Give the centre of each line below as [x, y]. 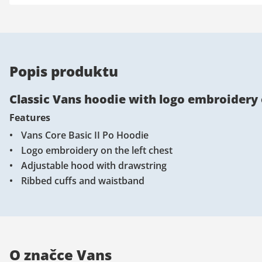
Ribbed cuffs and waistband [84, 180]
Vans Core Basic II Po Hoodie [85, 135]
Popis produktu [64, 71]
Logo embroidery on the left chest [97, 150]
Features [30, 117]
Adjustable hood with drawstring [94, 165]
